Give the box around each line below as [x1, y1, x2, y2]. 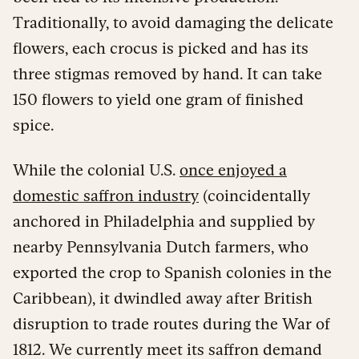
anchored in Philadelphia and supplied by [13, 212, 315, 230]
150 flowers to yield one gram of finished [13, 90, 304, 108]
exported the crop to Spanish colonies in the [13, 263, 332, 281]
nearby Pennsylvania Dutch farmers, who [13, 237, 309, 256]
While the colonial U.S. [13, 160, 179, 179]
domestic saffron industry [13, 186, 199, 204]
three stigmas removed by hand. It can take [13, 64, 322, 83]
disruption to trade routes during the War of [13, 314, 330, 333]
